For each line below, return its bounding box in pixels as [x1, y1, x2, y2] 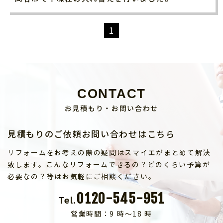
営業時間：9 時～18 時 [70, 208, 153, 219]
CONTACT [77, 86, 146, 101]
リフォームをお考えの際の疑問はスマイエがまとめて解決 [7, 147, 211, 157]
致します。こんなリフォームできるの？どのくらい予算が [7, 159, 211, 169]
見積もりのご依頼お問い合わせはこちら [7, 127, 175, 140]
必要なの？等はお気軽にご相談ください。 [7, 171, 156, 181]
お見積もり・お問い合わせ [64, 103, 159, 113]
